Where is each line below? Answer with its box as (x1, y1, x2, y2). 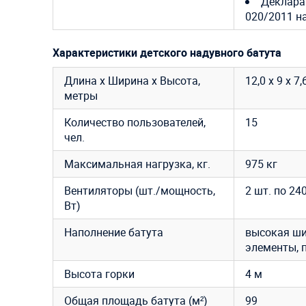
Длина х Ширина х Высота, (64, 72, 200, 88)
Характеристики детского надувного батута (53, 44, 281, 60)
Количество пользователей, (64, 114, 206, 130)
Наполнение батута (64, 224, 163, 240)
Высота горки (64, 266, 135, 281)
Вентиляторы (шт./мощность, (64, 182, 215, 198)
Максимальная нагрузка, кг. (64, 156, 210, 171)
